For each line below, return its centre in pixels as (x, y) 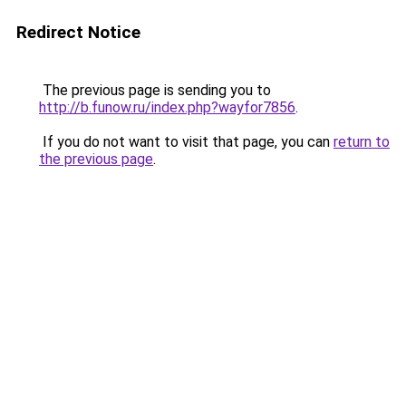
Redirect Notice (78, 32)
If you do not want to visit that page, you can (186, 142)
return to (362, 142)
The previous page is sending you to (155, 90)
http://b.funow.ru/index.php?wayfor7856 (167, 107)
